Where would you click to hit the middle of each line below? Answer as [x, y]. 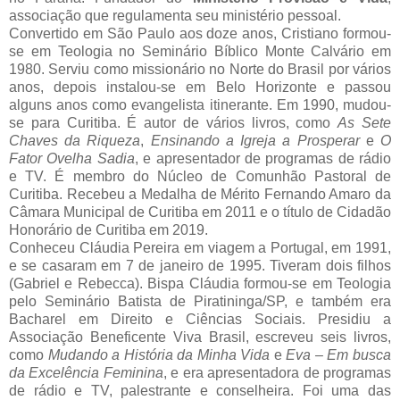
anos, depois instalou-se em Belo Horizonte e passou [200, 87]
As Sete [365, 123]
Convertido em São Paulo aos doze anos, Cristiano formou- [200, 34]
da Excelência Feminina [86, 373]
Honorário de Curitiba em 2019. [108, 230]
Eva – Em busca [339, 355]
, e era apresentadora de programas [277, 373]
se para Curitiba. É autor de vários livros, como [174, 123]
